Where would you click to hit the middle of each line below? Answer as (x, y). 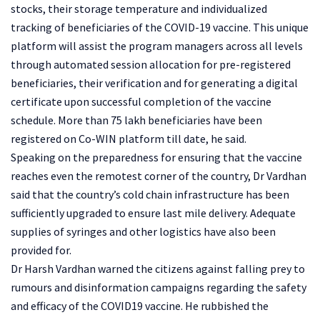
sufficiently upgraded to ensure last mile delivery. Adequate (153, 212)
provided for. (41, 250)
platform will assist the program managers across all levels (157, 45)
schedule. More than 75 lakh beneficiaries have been (136, 120)
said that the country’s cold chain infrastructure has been (150, 194)
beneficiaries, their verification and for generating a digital (154, 82)
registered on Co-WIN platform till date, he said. (129, 138)
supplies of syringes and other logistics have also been (143, 231)
